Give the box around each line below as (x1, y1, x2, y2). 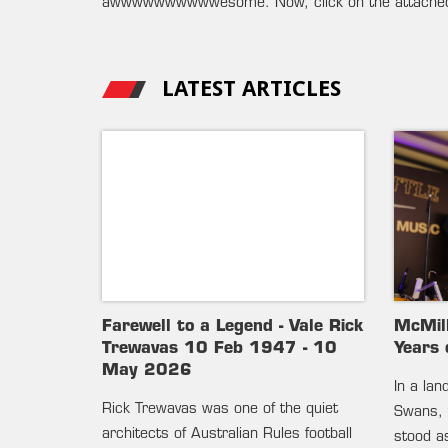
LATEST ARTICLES (162, 76, 341, 101)
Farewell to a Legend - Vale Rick (102, 319, 363, 335)
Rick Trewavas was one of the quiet (102, 402, 338, 417)
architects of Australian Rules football (102, 427, 352, 442)
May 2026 (102, 363, 192, 379)
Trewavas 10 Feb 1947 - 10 (102, 341, 337, 357)
